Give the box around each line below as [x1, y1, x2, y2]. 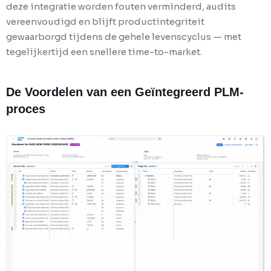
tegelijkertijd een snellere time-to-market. [6, 46, 202, 58]
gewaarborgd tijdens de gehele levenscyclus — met [6, 31, 241, 43]
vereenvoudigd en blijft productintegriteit [6, 16, 204, 28]
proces [6, 102, 45, 116]
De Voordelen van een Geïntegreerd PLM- [6, 85, 244, 99]
